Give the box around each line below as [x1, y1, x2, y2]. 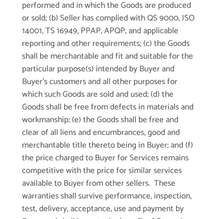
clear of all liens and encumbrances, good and [22, 126, 180, 140]
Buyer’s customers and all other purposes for [22, 75, 177, 89]
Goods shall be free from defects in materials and [22, 100, 194, 114]
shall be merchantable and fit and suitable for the [22, 49, 193, 64]
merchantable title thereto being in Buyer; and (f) [22, 138, 193, 153]
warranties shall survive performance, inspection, [22, 189, 192, 203]
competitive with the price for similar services [22, 164, 182, 178]
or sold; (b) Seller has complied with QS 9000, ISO [22, 11, 195, 25]
